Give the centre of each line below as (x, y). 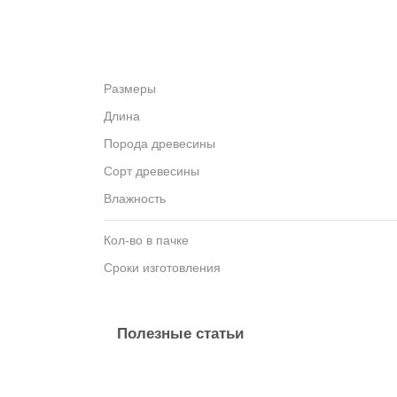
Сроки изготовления (162, 268)
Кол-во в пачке (146, 241)
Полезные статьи (180, 334)
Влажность (135, 199)
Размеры (130, 89)
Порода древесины (160, 144)
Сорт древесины (152, 171)
